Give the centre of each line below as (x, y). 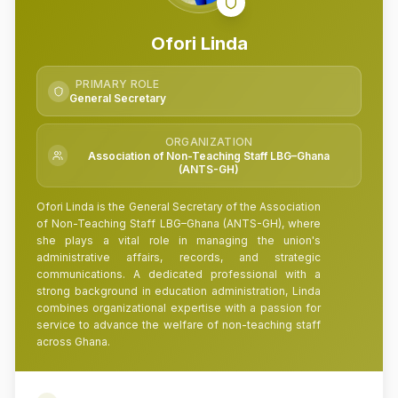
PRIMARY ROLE (118, 84)
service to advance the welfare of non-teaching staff (179, 325)
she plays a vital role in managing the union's (179, 240)
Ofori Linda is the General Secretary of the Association (179, 207)
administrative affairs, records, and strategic (179, 257)
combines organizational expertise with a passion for (179, 308)
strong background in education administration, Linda (179, 291)
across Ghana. (73, 342)
